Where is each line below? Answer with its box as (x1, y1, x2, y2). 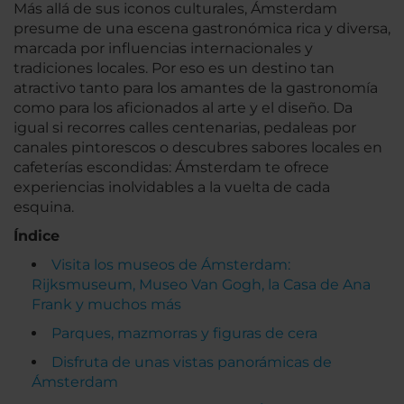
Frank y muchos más (32, 296, 181, 313)
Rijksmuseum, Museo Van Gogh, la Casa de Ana (32, 276, 371, 293)
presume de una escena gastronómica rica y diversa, (14, 20, 390, 37)
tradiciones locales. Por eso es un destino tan (14, 60, 335, 77)
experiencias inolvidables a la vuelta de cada (14, 179, 330, 196)
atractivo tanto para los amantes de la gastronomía (14, 79, 378, 96)
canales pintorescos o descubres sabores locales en (14, 139, 382, 156)
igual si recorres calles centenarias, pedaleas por (14, 119, 356, 136)
